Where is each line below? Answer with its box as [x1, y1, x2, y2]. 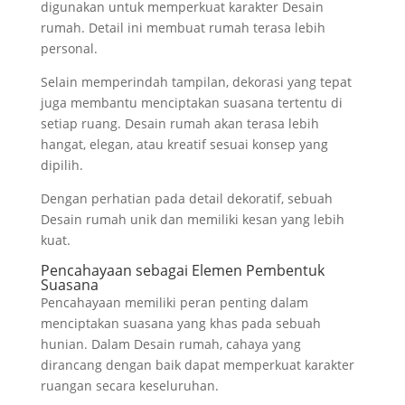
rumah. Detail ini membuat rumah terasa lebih [40, 18, 325, 36]
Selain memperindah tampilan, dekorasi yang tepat [40, 72, 352, 90]
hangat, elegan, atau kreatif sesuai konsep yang [40, 135, 328, 153]
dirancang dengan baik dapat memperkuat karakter [40, 355, 354, 373]
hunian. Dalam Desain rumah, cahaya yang [40, 334, 301, 353]
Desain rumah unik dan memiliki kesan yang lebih [40, 210, 344, 228]
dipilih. [40, 155, 83, 174]
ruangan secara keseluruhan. [40, 376, 219, 394]
